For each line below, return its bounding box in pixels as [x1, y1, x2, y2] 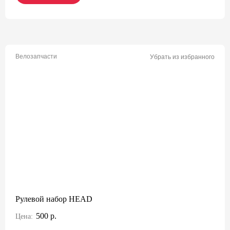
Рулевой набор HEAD [15, 195, 92, 203]
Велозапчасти [15, 53, 57, 60]
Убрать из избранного [150, 53, 215, 61]
